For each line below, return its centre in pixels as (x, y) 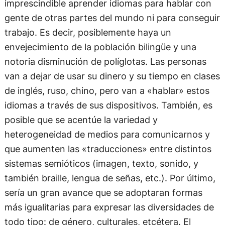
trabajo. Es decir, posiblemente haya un (88, 32)
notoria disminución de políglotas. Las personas (105, 61)
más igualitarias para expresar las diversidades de (109, 207)
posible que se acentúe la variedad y (81, 119)
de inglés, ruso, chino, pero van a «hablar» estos (107, 90)
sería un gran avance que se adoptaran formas (103, 192)
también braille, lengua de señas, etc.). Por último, (110, 178)
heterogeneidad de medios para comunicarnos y (107, 134)
